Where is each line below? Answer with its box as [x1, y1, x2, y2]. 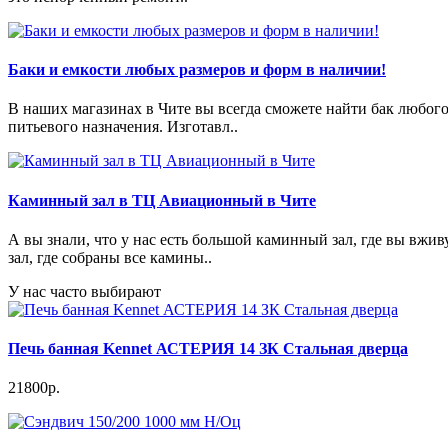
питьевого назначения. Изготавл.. [8, 118, 238, 136]
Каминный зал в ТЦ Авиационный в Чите [8, 191, 316, 209]
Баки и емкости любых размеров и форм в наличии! [8, 61, 386, 79]
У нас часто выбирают [8, 282, 161, 300]
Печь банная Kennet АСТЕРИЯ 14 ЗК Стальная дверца [8, 340, 408, 358]
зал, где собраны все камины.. [8, 248, 212, 266]
